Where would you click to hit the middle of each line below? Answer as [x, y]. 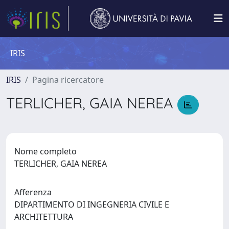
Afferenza [33, 192]
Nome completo [45, 151]
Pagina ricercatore [68, 80]
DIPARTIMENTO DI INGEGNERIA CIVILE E [92, 204]
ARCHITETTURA [46, 216]
